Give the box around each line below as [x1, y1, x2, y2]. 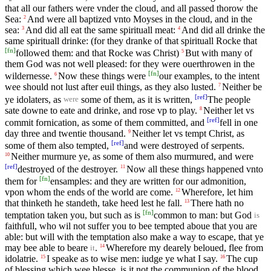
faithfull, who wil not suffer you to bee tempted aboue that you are [5, 221, 257, 232]
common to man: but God [154, 210, 254, 221]
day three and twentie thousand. [5, 128, 126, 139]
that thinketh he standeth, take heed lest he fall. [5, 198, 182, 208]
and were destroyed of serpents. [124, 140, 244, 151]
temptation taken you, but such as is [5, 210, 143, 221]
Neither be [222, 82, 262, 93]
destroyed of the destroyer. [18, 163, 118, 174]
